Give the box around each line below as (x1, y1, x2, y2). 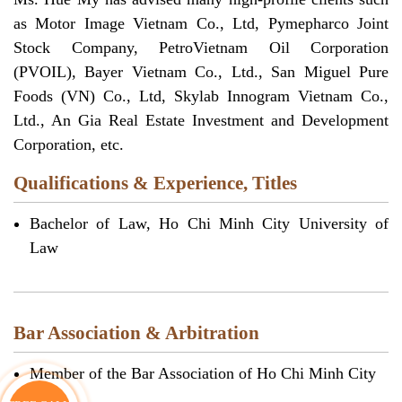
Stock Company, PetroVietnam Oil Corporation (13, 39, 389, 57)
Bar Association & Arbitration (13, 322, 259, 345)
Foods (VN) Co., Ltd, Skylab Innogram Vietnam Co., (13, 87, 389, 106)
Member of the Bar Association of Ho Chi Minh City (30, 364, 376, 383)
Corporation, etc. (13, 135, 124, 154)
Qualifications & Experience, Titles (13, 172, 297, 195)
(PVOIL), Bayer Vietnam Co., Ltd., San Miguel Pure (13, 63, 389, 82)
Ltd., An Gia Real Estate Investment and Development (13, 111, 389, 130)
